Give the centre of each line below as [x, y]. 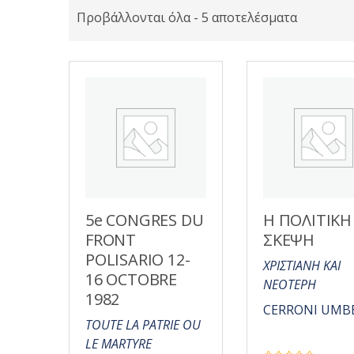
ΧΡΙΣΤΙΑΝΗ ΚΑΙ [302, 265]
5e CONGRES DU [145, 220]
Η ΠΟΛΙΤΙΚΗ [307, 220]
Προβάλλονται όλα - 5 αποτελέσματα [187, 17]
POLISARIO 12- [138, 260]
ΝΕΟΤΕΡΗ [290, 284]
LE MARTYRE [119, 344]
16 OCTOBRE [132, 279]
